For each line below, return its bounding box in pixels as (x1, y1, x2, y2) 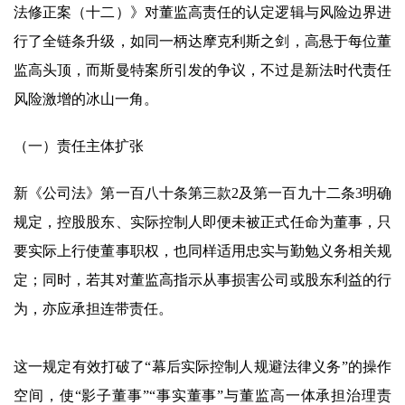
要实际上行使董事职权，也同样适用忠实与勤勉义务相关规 (14, 243, 391, 259)
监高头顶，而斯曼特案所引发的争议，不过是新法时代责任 (14, 62, 391, 78)
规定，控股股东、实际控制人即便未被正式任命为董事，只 (14, 214, 391, 230)
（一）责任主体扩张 (14, 138, 144, 154)
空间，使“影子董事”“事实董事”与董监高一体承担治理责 (14, 388, 391, 403)
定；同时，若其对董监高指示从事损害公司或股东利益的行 (14, 272, 391, 287)
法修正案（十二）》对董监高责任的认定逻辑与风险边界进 (14, 5, 391, 20)
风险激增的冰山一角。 (14, 91, 158, 107)
